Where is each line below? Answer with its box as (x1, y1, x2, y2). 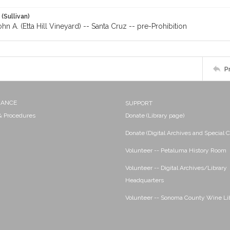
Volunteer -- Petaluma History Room (125, 147, 226, 154)
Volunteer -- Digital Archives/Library (125, 164, 227, 171)
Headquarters (125, 177, 164, 184)
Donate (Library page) (125, 112, 184, 119)
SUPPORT (125, 100, 152, 107)
